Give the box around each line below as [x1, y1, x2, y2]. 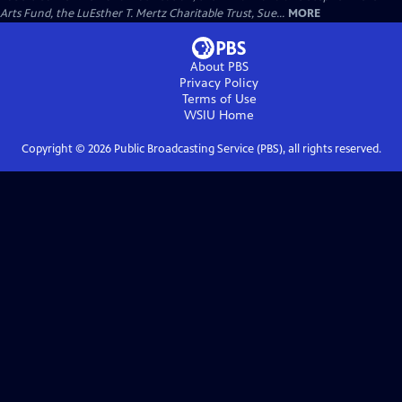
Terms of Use [181, 92, 257, 107]
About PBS [189, 59, 249, 74]
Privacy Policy [179, 75, 258, 91]
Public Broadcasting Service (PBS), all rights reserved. [110, 142, 381, 156]
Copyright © [21, 142, 88, 156]
